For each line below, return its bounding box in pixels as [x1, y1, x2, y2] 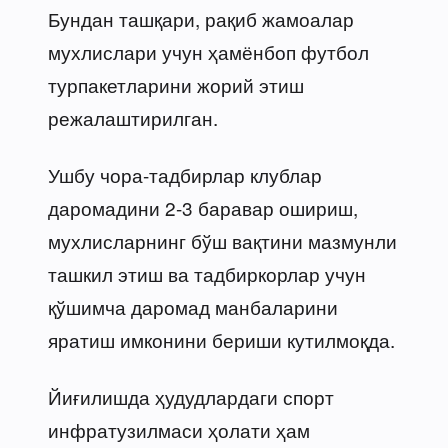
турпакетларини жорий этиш [48, 70, 304, 98]
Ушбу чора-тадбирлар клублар [48, 160, 322, 188]
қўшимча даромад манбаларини [48, 292, 338, 320]
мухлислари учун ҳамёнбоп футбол [48, 37, 369, 65]
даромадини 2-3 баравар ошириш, [48, 193, 358, 221]
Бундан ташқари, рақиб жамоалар [48, 4, 354, 32]
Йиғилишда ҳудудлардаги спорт [48, 382, 334, 410]
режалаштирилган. [48, 103, 218, 131]
